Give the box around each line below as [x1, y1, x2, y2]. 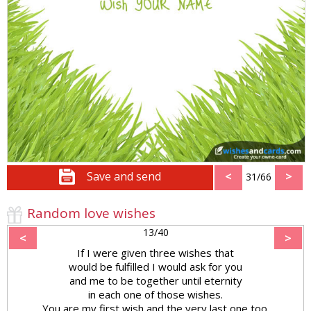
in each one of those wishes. [88, 287, 223, 301]
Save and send [87, 168, 161, 184]
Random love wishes [27, 203, 155, 222]
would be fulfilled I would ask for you [69, 259, 242, 274]
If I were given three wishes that [77, 245, 234, 260]
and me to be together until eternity [69, 273, 242, 287]
